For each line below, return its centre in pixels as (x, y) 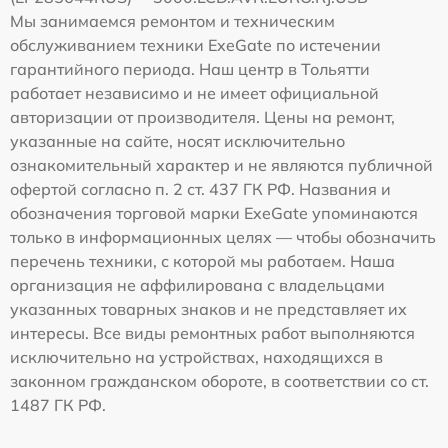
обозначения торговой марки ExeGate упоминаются (214, 213)
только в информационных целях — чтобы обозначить (223, 237)
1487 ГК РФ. (58, 405)
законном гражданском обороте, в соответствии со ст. (219, 381)
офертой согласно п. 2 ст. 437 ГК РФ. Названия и (200, 189)
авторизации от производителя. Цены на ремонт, (202, 117)
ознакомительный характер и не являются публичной (221, 165)
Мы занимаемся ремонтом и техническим (172, 21)
